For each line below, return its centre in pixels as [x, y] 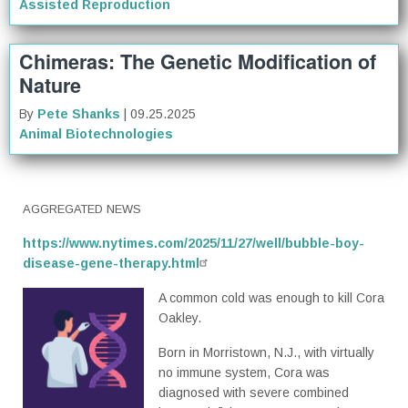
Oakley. [179, 318]
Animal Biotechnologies [96, 134]
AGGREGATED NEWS [82, 209]
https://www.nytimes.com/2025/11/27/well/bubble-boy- [194, 244]
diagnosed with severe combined [253, 393]
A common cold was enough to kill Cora [271, 298]
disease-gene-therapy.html [111, 264]
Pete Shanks [79, 114]
